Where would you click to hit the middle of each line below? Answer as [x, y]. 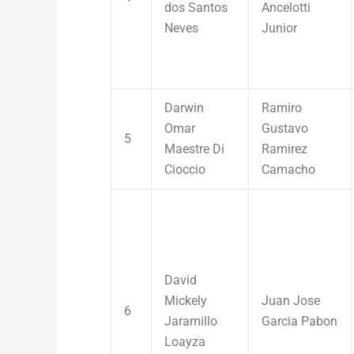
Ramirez [284, 149]
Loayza [185, 341]
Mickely [186, 300]
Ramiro [282, 107]
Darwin [184, 107]
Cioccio [185, 169]
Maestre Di [194, 149]
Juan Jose [291, 300]
